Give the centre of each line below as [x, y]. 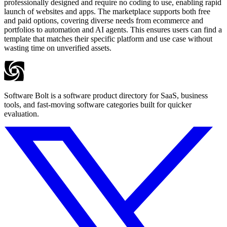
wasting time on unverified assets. [58, 48]
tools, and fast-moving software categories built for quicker [98, 105]
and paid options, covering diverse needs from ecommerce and [104, 21]
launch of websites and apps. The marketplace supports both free [107, 12]
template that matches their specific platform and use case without [108, 39]
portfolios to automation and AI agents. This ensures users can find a [113, 30]
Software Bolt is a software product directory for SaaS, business [106, 96]
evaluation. [22, 114]
